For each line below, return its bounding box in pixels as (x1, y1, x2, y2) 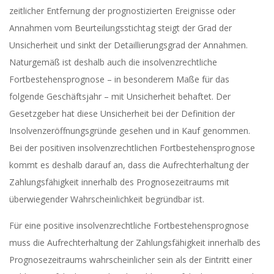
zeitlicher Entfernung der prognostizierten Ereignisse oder (9, 5, 235, 17)
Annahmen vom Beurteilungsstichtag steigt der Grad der (9, 22, 232, 34)
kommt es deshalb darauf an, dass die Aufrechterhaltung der (9, 159, 249, 171)
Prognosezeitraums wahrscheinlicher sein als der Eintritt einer (9, 254, 252, 265)
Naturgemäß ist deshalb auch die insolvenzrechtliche (9, 56, 217, 68)
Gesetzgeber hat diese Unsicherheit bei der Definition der (9, 108, 235, 119)
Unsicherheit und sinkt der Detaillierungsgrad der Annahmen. (9, 39, 248, 51)
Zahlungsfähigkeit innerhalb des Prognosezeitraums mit (9, 176, 229, 188)
